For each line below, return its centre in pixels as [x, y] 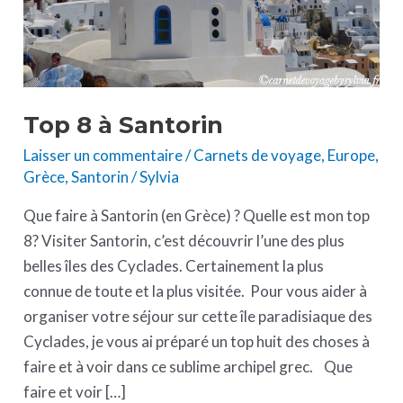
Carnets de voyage [258, 156]
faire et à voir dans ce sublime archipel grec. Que [188, 367]
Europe [352, 156]
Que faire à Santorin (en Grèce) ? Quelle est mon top [197, 216]
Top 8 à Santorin [124, 125]
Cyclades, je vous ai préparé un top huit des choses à [197, 342]
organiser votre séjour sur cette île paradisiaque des [198, 317]
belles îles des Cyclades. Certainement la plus [174, 266]
